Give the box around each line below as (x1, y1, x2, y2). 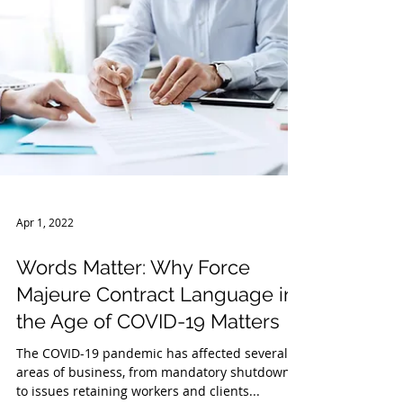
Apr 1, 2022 (16, 296, 74, 310)
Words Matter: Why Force (16, 336, 250, 360)
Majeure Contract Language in (16, 363, 295, 387)
